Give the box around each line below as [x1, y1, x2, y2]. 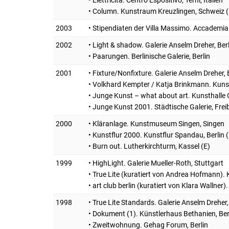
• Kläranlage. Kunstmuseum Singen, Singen [88, 119, 224, 128]
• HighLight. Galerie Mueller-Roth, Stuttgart [88, 158, 223, 167]
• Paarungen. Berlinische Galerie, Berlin [88, 52, 210, 60]
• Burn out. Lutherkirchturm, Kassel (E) [88, 142, 210, 150]
